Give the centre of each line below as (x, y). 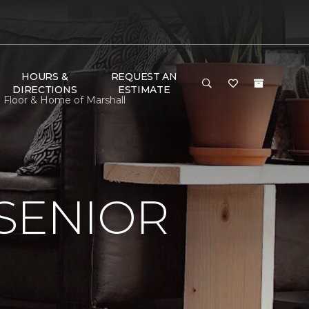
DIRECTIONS (45, 90)
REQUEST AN (144, 77)
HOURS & (45, 77)
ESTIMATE (144, 90)
